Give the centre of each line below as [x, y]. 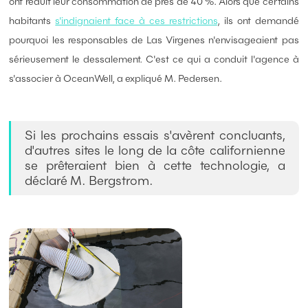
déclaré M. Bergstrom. [89, 181]
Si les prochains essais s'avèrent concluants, [155, 135]
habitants [32, 21]
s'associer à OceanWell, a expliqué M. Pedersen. [116, 79]
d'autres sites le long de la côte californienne [155, 151]
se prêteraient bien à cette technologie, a [155, 166]
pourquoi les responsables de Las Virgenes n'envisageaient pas [154, 40]
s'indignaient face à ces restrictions [136, 21]
